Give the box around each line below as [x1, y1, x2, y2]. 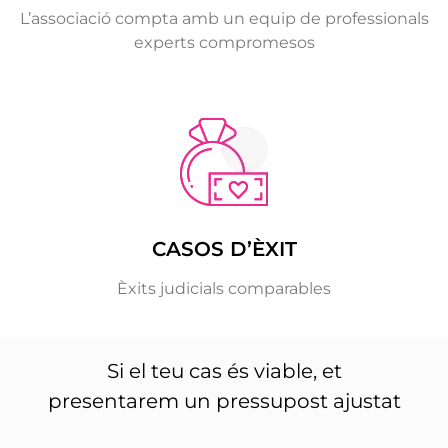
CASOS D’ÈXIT [151, 236, 297, 261]
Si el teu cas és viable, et [106, 359, 342, 384]
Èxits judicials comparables [117, 278, 331, 298]
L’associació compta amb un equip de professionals [19, 8, 429, 28]
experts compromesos [133, 32, 315, 52]
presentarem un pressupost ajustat [47, 389, 401, 414]
